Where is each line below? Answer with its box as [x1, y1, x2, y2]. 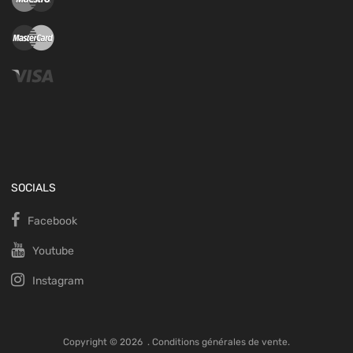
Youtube [32, 244, 74, 258]
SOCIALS [11, 181, 56, 195]
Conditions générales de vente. [152, 336, 290, 348]
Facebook [28, 214, 77, 229]
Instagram [32, 274, 84, 288]
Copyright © [63, 336, 120, 348]
